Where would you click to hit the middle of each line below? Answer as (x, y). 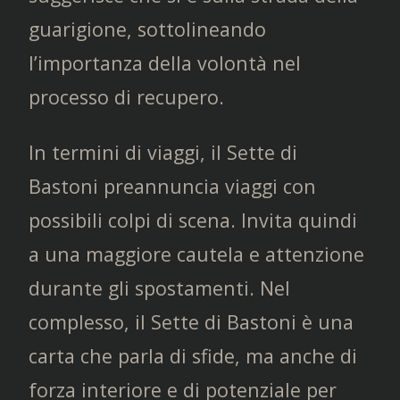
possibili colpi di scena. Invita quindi (193, 220)
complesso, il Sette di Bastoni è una (191, 321)
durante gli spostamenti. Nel (159, 287)
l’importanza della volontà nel (165, 62)
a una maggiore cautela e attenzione (196, 254)
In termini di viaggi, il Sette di (163, 152)
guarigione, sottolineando (147, 29)
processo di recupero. (126, 96)
